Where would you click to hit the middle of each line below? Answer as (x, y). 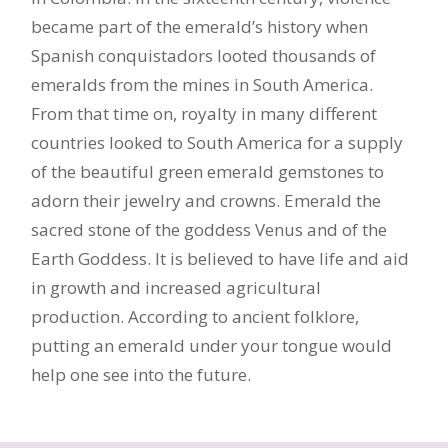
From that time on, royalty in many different (204, 113)
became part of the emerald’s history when (200, 26)
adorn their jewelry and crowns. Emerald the (206, 200)
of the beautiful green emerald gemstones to (208, 171)
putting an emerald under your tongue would (212, 345)
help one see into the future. (141, 374)
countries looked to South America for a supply (217, 142)
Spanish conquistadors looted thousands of (204, 55)
